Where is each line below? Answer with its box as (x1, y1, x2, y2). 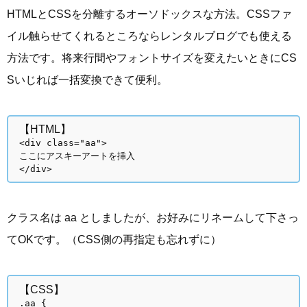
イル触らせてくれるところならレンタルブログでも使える (7, 29, 292, 42)
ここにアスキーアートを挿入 (19, 151, 135, 162)
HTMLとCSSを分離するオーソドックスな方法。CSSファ (7, 8, 292, 20)
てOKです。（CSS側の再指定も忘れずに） (7, 234, 221, 246)
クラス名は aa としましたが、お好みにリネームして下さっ (7, 212, 299, 224)
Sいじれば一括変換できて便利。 (7, 73, 168, 86)
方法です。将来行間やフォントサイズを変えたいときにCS (7, 51, 297, 64)
